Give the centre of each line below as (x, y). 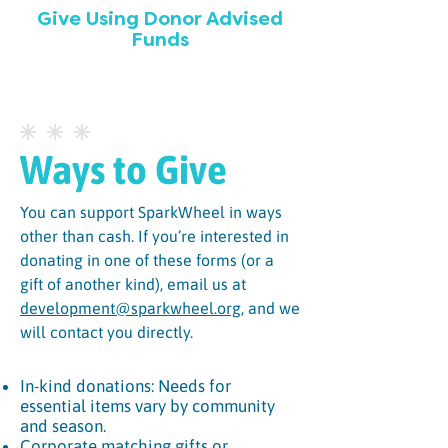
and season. (67, 426)
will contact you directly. (108, 332)
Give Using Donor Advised (160, 20)
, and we (270, 308)
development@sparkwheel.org (130, 308)
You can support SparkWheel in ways (151, 212)
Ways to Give (123, 169)
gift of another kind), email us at (133, 284)
